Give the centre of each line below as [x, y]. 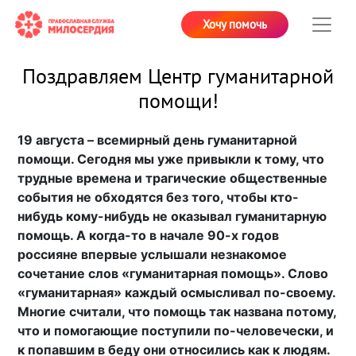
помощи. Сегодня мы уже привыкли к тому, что [171, 159]
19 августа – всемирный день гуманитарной [158, 140]
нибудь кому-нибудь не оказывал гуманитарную [172, 217]
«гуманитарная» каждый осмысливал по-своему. [177, 293]
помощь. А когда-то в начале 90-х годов [149, 236]
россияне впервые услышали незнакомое [153, 255]
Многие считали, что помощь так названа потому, [177, 312]
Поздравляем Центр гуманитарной [178, 77]
